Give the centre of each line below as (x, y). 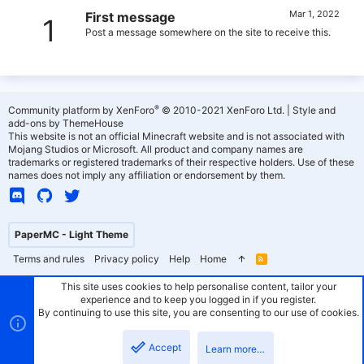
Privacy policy (127, 259)
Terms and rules (49, 259)
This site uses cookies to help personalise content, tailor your (198, 286)
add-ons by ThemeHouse (66, 123)
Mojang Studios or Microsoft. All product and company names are (156, 149)
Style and (314, 110)
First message (130, 17)
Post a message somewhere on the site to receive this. (208, 32)
